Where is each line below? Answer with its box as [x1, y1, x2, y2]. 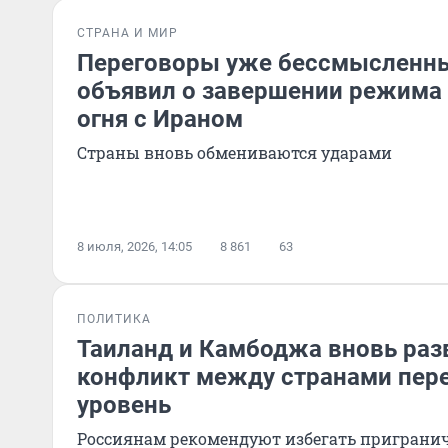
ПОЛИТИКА [77, 312, 151, 326]
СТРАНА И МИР [77, 26, 178, 40]
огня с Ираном [77, 105, 243, 133]
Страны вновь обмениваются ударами [77, 142, 392, 163]
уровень [77, 391, 171, 419]
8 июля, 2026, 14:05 [77, 239, 192, 254]
